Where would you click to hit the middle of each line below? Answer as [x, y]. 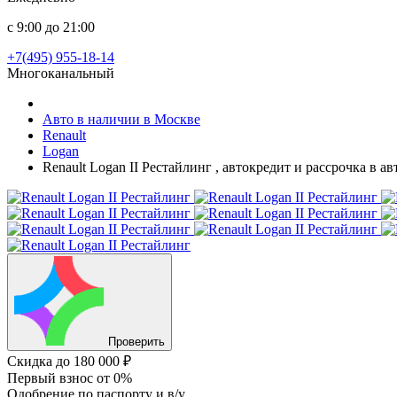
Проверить [136, 342]
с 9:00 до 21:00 [51, 27]
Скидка [31, 361]
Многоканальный [61, 73]
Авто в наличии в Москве [121, 119]
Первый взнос [52, 378]
